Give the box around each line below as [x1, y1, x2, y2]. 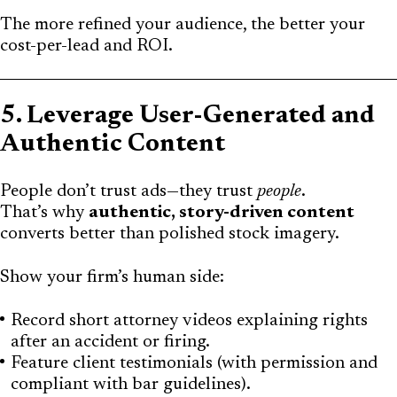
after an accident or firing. [11, 332, 210, 351]
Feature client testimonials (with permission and [11, 354, 378, 372]
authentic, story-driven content [89, 203, 354, 222]
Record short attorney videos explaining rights [11, 311, 368, 330]
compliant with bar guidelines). [11, 375, 251, 393]
